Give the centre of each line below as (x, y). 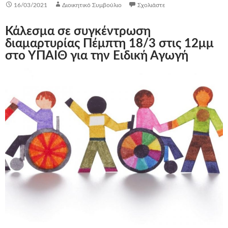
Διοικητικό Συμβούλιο (92, 5)
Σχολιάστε (151, 5)
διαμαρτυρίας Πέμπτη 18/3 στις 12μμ (109, 44)
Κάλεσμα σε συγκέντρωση (78, 31)
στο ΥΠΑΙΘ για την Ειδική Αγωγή (97, 56)
